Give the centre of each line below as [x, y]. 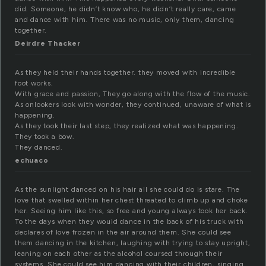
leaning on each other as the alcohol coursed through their [119, 254]
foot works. [34, 83]
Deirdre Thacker [48, 44]
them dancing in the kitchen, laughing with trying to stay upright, [133, 243]
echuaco [32, 161]
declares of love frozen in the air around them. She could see [123, 232]
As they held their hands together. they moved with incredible [125, 73]
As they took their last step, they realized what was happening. [127, 126]
